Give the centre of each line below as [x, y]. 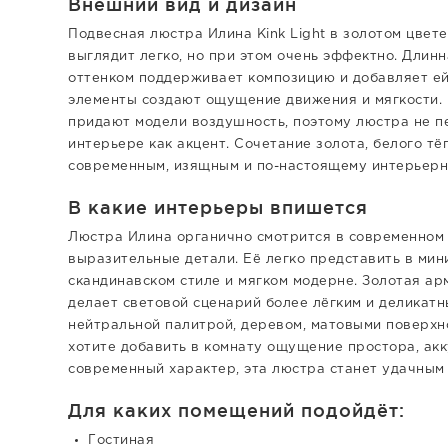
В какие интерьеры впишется [218, 207]
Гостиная [121, 440]
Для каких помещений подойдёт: [236, 410]
